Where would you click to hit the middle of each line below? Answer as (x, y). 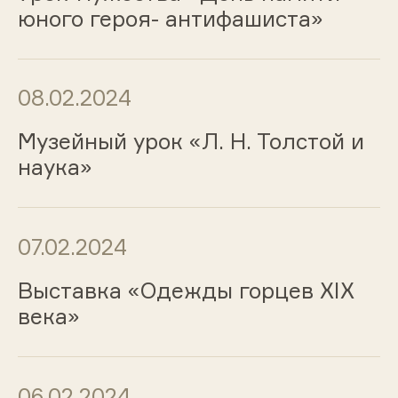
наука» (55, 167)
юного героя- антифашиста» (170, 18)
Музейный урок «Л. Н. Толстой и (191, 142)
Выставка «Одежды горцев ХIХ (186, 290)
